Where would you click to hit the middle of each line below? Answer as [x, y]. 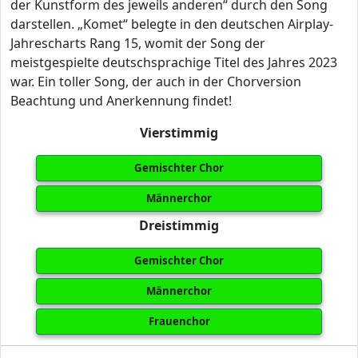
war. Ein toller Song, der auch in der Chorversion [156, 82]
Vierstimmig [179, 133]
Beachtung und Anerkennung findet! [121, 101]
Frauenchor [179, 321]
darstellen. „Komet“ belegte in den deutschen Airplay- [172, 24]
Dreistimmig [179, 225]
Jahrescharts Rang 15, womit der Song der [138, 43]
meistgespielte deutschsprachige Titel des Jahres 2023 [174, 62]
